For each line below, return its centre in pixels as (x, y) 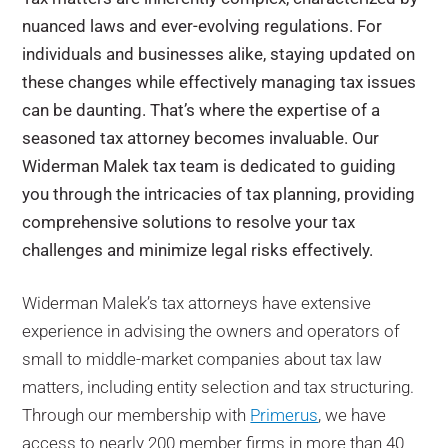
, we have (352, 415)
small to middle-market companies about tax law (202, 359)
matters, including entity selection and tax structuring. (218, 387)
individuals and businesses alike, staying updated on (219, 54)
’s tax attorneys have (222, 303)
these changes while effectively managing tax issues (219, 82)
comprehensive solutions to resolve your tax (189, 222)
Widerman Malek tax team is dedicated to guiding (209, 166)
